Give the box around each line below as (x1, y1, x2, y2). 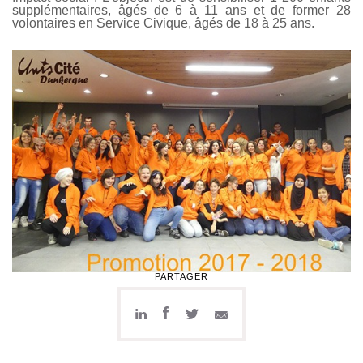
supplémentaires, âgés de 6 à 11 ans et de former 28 (12, 3, 351, 17)
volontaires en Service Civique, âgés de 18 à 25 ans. (12, 16, 314, 30)
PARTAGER (155, 271, 208, 282)
